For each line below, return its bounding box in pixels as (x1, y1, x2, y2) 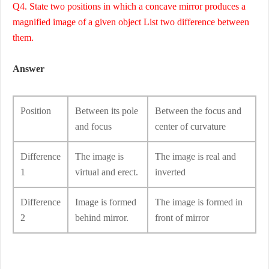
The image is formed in (155, 197, 243, 208)
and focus (75, 121, 112, 132)
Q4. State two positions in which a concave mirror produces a (13, 1, 246, 12)
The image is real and (155, 151, 236, 162)
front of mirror (155, 213, 209, 223)
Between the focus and (155, 106, 241, 116)
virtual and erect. (75, 167, 138, 178)
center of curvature (155, 121, 228, 132)
